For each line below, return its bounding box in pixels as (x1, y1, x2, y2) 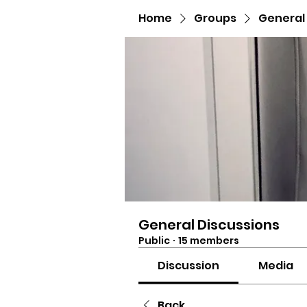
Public (138, 234, 170, 247)
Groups (194, 10, 236, 26)
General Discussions (138, 215, 280, 234)
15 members (178, 234, 239, 247)
